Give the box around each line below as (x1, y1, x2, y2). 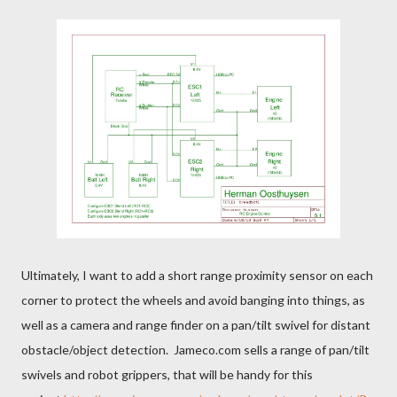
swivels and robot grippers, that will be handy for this (21, 367, 313, 383)
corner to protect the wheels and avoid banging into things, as (21, 292, 365, 308)
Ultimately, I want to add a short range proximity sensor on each (21, 268, 373, 284)
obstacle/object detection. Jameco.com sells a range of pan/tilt (21, 342, 370, 358)
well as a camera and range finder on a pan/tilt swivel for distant (21, 317, 370, 333)
